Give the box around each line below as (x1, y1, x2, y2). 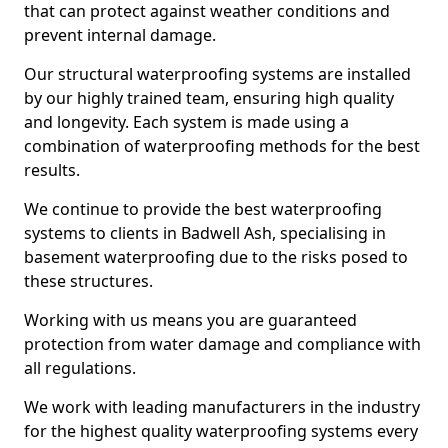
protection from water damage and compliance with (24, 333, 421, 355)
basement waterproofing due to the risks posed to (24, 246, 408, 268)
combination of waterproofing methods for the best (24, 135, 420, 157)
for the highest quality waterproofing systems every (24, 420, 418, 442)
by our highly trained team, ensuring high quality (24, 87, 394, 109)
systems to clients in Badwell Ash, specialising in (24, 222, 386, 244)
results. (24, 159, 80, 181)
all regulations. (24, 357, 136, 379)
